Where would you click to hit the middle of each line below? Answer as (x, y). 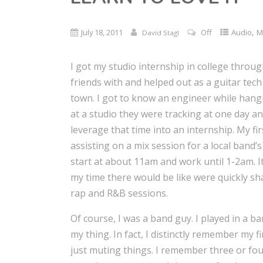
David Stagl (161, 32)
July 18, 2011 (102, 32)
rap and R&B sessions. (119, 193)
